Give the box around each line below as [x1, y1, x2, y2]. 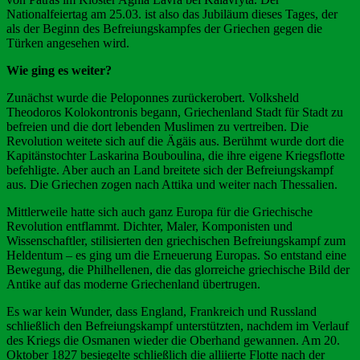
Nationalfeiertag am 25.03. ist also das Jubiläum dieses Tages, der [6, 7, 337, 22]
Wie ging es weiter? [6, 63, 112, 78]
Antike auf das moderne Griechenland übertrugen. [6, 277, 260, 292]
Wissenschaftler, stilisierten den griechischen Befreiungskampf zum [6, 234, 346, 248]
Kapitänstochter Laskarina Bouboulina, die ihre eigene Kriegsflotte [6, 149, 345, 163]
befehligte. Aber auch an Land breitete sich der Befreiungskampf [6, 163, 333, 178]
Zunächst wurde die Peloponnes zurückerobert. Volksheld [6, 91, 299, 105]
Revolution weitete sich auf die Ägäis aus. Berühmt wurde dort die [6, 134, 344, 149]
